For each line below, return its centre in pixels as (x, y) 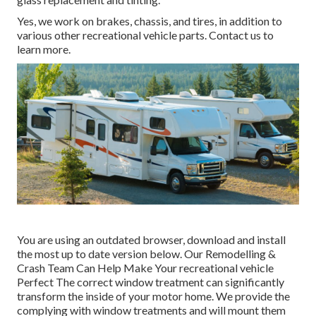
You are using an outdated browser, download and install (151, 240)
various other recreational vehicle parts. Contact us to (145, 35)
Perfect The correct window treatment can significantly (151, 282)
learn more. (44, 49)
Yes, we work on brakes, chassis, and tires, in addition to (150, 21)
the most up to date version (83, 254)
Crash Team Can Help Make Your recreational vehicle (145, 268)
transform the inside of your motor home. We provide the (153, 296)
